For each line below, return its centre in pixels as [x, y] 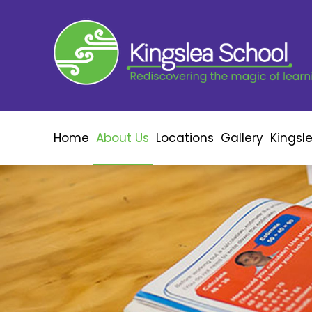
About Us [123, 138]
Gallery [242, 138]
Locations [185, 138]
